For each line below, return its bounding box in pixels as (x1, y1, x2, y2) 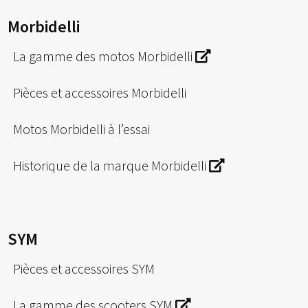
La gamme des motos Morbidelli (13, 47, 196, 65)
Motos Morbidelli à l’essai (13, 120, 151, 137)
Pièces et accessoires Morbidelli (13, 83, 187, 101)
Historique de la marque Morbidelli (13, 156, 210, 174)
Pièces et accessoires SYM (13, 260, 155, 278)
